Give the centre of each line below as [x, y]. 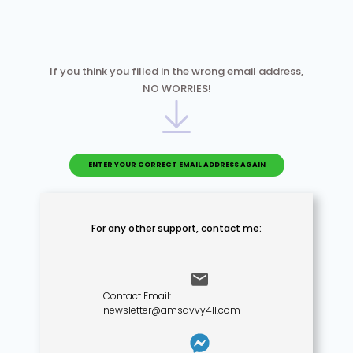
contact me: [231, 228]
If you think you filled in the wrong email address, [176, 71]
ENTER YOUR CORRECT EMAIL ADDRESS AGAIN [176, 165]
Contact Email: [137, 296]
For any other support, [146, 228]
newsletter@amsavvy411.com [171, 310]
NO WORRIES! [176, 89]
